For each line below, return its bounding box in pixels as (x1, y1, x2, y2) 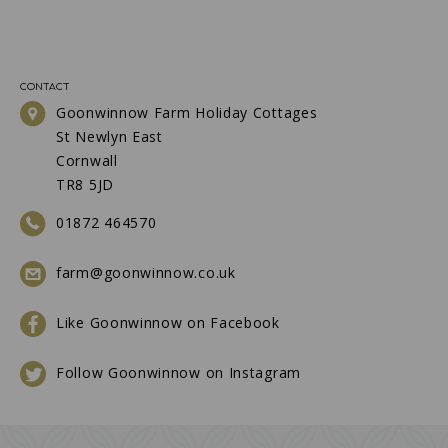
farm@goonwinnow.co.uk (56, 263, 236, 283)
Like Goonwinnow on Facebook (56, 313, 280, 333)
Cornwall (56, 151, 118, 171)
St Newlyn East (56, 127, 163, 147)
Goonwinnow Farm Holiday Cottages (56, 103, 318, 123)
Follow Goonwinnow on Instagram (56, 363, 301, 383)
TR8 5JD (56, 175, 114, 195)
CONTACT (20, 82, 70, 92)
